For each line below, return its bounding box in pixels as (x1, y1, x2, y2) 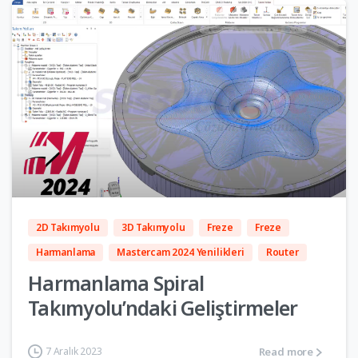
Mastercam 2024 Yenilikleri (117, 245, 245, 260)
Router (265, 245, 299, 260)
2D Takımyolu (36, 221, 100, 235)
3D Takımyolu (121, 221, 185, 235)
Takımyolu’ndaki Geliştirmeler (28, 295, 298, 322)
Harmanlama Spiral (28, 270, 205, 297)
